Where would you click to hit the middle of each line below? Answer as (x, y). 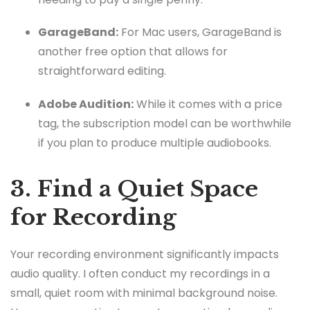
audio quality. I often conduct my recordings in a (140, 273)
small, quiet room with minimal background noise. (144, 293)
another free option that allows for (133, 52)
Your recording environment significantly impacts (145, 254)
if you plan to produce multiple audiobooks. (155, 143)
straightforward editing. (102, 71)
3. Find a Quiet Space (134, 189)
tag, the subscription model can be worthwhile (165, 123)
